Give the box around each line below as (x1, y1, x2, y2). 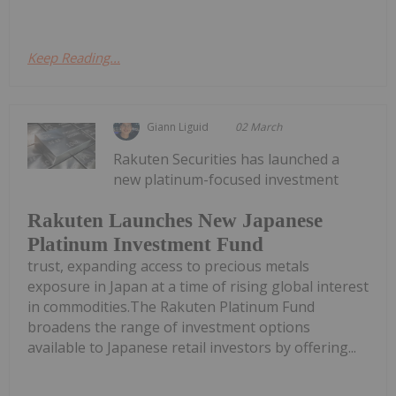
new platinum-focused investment (113, 170, 339, 189)
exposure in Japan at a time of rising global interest (27, 276, 369, 296)
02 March (235, 119, 283, 134)
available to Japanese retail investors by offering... (27, 337, 356, 357)
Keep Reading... (27, 49, 120, 66)
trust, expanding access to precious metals (27, 255, 309, 276)
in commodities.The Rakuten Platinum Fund (27, 296, 315, 316)
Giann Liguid (147, 119, 209, 134)
